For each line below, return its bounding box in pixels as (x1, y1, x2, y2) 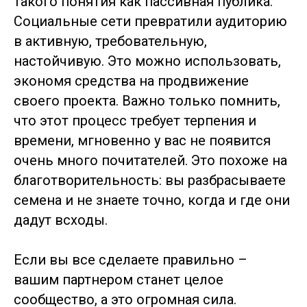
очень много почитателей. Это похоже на (14, 152, 287, 169)
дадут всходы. (14, 212, 108, 228)
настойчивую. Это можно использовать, (14, 53, 281, 69)
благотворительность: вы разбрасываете (14, 172, 286, 188)
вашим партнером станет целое (14, 271, 223, 288)
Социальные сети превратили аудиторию (14, 13, 287, 29)
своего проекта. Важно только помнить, (14, 93, 280, 109)
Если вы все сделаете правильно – (14, 251, 247, 268)
